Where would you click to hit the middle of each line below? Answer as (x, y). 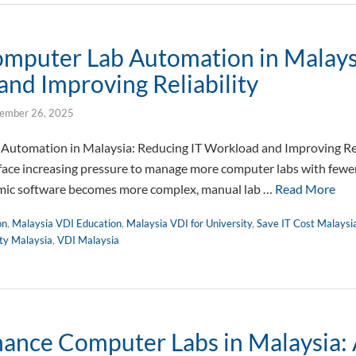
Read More (305, 189)
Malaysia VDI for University (189, 223)
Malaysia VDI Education (67, 223)
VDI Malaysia (88, 240)
